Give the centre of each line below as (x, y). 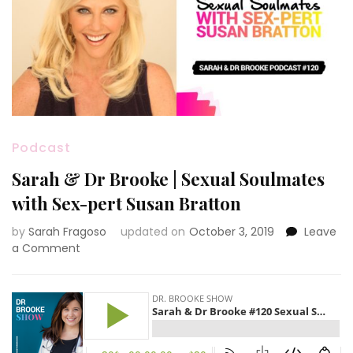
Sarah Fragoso (67, 232)
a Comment (46, 249)
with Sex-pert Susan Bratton (126, 204)
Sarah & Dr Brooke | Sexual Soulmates (168, 179)
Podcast (41, 148)
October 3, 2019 (232, 232)
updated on (153, 232)
